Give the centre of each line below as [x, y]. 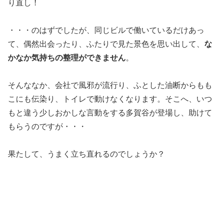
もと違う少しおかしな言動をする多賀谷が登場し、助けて [110, 113]
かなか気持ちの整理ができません [67, 58]
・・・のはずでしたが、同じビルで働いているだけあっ [106, 30]
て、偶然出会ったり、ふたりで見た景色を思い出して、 [106, 44]
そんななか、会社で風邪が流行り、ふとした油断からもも [110, 85]
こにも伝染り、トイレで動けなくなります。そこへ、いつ [110, 99]
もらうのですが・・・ [47, 127]
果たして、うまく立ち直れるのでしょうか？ [86, 154]
